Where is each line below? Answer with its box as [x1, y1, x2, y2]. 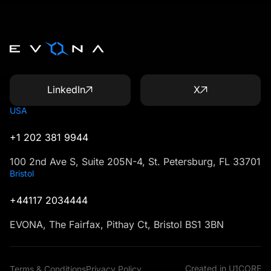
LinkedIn [47, 83, 86, 96]
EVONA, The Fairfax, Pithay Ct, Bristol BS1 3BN [10, 218, 224, 230]
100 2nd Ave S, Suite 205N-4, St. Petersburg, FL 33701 [10, 155, 261, 168]
